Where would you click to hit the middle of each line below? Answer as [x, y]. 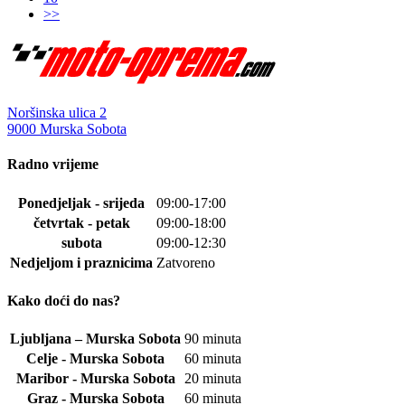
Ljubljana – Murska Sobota [95, 339]
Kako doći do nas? [64, 300]
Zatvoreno [186, 262]
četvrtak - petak [81, 222]
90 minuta [213, 339]
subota [81, 242]
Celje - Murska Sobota [95, 359]
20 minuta [213, 379]
